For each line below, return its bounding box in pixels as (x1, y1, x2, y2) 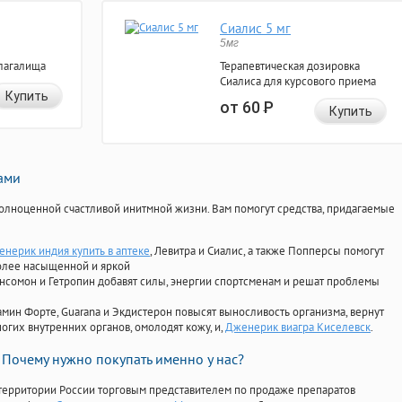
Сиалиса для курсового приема (220, 74, 376, 90)
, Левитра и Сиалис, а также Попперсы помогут (150, 243, 384, 259)
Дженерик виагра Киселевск (225, 319, 371, 336)
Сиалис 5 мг (220, 20, 291, 38)
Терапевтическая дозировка (220, 58, 360, 74)
